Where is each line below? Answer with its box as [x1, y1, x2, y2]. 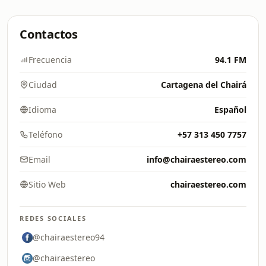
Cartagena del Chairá [161, 79, 246, 90]
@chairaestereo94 [33, 232, 104, 243]
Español [214, 104, 246, 115]
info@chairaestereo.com [147, 154, 246, 165]
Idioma [28, 104, 56, 115]
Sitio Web [28, 179, 66, 190]
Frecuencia [28, 54, 72, 65]
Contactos [20, 26, 78, 42]
